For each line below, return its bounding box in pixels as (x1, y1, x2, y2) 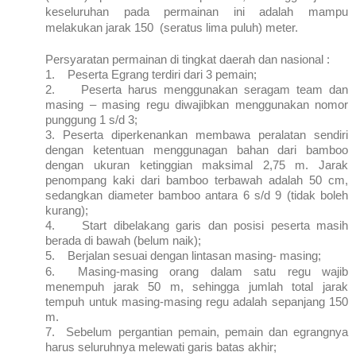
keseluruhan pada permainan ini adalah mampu (45, 4, 348, 18)
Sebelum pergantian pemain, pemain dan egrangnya (66, 324, 349, 339)
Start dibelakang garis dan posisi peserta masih (82, 218, 349, 232)
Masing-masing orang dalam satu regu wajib (78, 264, 348, 278)
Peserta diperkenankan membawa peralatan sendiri (63, 127, 349, 141)
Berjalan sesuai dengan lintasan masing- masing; (68, 248, 322, 262)
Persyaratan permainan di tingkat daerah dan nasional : (45, 52, 331, 66)
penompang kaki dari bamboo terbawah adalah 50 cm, (45, 172, 348, 187)
